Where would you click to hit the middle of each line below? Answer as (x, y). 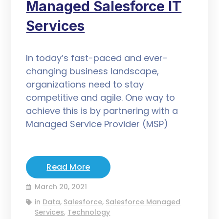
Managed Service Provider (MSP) (97, 124)
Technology (89, 212)
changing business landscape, (93, 71)
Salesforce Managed (143, 202)
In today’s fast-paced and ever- (97, 58)
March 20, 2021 (61, 186)
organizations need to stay (85, 84)
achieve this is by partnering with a (102, 110)
